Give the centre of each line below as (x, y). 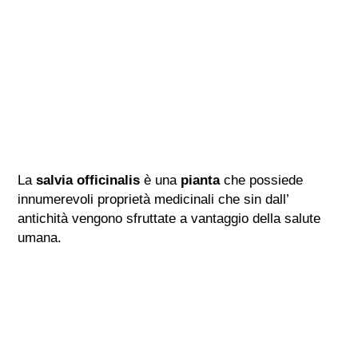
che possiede (262, 180)
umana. (40, 237)
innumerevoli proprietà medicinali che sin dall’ (153, 199)
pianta (201, 180)
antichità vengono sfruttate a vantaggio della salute (169, 218)
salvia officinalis (88, 180)
